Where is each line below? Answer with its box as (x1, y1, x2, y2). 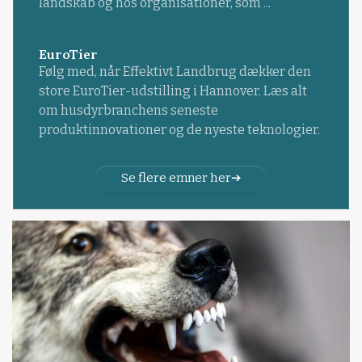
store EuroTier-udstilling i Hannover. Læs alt (38, 83, 307, 99)
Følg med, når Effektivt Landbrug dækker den (38, 64, 311, 80)
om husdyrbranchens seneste (38, 103, 218, 119)
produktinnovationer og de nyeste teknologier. (38, 122, 320, 138)
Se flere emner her (120, 170, 231, 186)
